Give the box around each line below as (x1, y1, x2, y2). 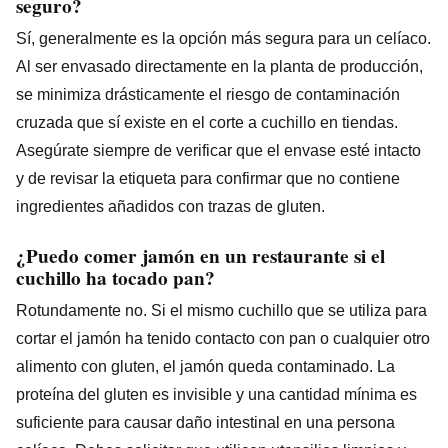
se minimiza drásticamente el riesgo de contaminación (16, 85, 400, 103)
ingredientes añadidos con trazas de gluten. (16, 197, 325, 215)
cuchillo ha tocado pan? (16, 263, 215, 292)
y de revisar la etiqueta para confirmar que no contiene (16, 169, 400, 187)
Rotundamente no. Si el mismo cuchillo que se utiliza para (16, 301, 427, 319)
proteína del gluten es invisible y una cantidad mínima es (16, 385, 417, 403)
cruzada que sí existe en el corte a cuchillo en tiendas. (16, 113, 398, 131)
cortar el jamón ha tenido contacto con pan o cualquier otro (16, 329, 430, 347)
